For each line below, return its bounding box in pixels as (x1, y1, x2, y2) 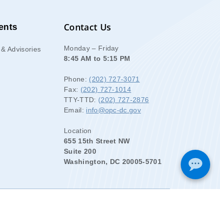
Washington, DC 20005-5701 (64, 158, 162, 165)
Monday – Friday (64, 44, 119, 52)
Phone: (64, 75, 89, 83)
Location (64, 127, 92, 135)
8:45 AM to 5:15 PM (64, 55, 131, 62)
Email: (64, 106, 86, 114)
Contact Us (64, 21, 111, 33)
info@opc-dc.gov (86, 106, 141, 114)
